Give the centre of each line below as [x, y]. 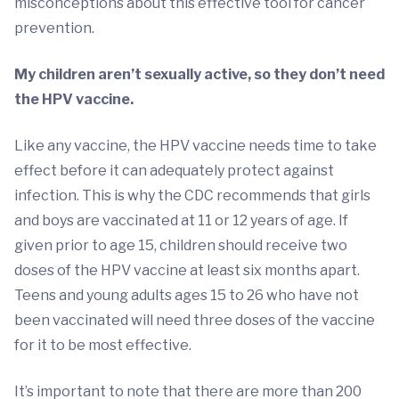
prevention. [54, 28]
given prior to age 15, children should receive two [181, 246]
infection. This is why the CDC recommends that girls [192, 196]
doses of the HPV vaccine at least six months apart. [187, 271]
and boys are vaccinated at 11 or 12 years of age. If [181, 221]
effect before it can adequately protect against [174, 171]
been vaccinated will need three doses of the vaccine [195, 321]
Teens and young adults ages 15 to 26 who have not [187, 296]
